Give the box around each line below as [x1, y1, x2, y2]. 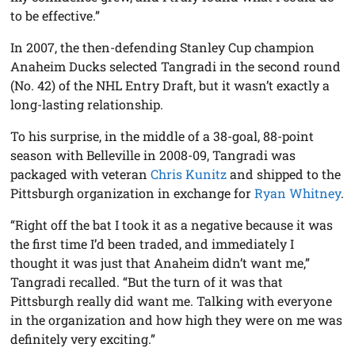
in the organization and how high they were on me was [10, 311, 343, 329]
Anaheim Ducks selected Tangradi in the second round [10, 58, 342, 75]
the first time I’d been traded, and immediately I [10, 235, 295, 253]
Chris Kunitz [151, 166, 227, 183]
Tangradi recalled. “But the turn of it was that [10, 273, 284, 291]
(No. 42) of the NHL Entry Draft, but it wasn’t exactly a [10, 77, 330, 94]
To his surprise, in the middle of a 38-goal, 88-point [10, 128, 315, 145]
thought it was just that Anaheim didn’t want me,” [10, 254, 311, 272]
